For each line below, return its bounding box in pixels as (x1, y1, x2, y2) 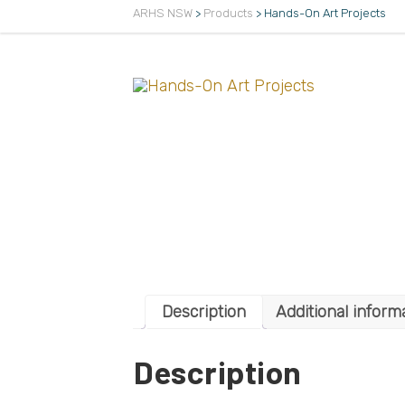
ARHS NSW (133, 5, 193, 20)
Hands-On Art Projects (264, 5, 386, 20)
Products (203, 5, 253, 20)
